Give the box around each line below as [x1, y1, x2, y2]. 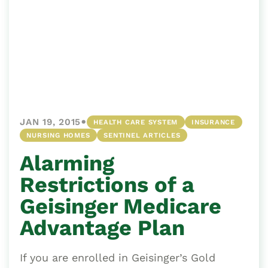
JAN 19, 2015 [20, 116, 81, 127]
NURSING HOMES [26, 130, 90, 139]
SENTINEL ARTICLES [103, 130, 181, 139]
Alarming [20, 150, 114, 176]
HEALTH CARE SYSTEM [93, 117, 178, 126]
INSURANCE [191, 117, 236, 126]
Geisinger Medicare [20, 193, 221, 219]
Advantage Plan [20, 215, 185, 240]
